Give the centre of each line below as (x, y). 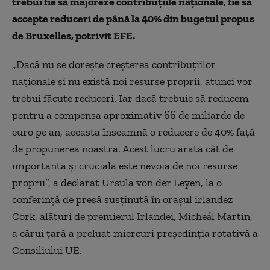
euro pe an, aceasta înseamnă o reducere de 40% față (133, 132)
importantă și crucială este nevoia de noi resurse (125, 166)
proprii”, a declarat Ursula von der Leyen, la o (117, 183)
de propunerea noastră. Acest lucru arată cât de (123, 149)
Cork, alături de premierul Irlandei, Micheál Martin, (132, 216)
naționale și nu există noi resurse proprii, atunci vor (132, 81)
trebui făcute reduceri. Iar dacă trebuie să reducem (130, 98)
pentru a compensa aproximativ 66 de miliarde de (128, 115)
